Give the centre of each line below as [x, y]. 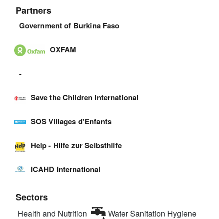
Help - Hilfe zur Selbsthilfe [76, 145]
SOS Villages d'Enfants [71, 121]
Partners [34, 10]
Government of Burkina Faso [69, 25]
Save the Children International [85, 98]
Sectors [32, 197]
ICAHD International [66, 169]
